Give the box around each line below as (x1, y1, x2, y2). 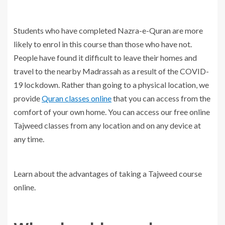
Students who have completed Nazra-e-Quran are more (14, 26, 203, 36)
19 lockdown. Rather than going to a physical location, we (14, 80, 209, 90)
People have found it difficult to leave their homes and (14, 53, 197, 63)
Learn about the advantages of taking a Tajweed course (14, 169, 202, 179)
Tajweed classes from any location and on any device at (14, 121, 201, 131)
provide (14, 93, 42, 103)
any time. (14, 134, 44, 144)
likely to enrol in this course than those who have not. (14, 39, 192, 49)
